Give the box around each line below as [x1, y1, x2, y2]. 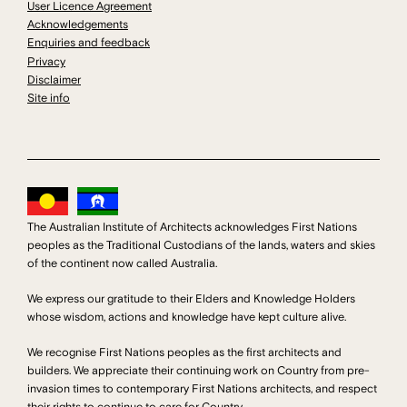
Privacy [27, 54, 65, 69]
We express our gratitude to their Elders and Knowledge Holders [27, 292, 355, 307]
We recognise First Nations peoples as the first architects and [27, 345, 342, 361]
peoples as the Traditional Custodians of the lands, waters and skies [27, 238, 375, 253]
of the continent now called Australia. [27, 256, 217, 272]
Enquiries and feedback [27, 35, 150, 51]
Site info [27, 91, 70, 106]
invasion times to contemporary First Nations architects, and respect [27, 382, 377, 397]
